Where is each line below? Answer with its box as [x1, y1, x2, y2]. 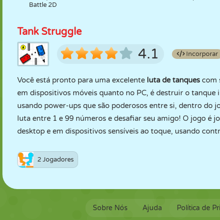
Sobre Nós [92, 204, 128, 212]
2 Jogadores [37, 156, 74, 164]
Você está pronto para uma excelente [17, 76, 147, 84]
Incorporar [185, 50, 218, 58]
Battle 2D [29, 1, 57, 9]
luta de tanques [147, 76, 200, 84]
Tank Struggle [17, 26, 82, 38]
